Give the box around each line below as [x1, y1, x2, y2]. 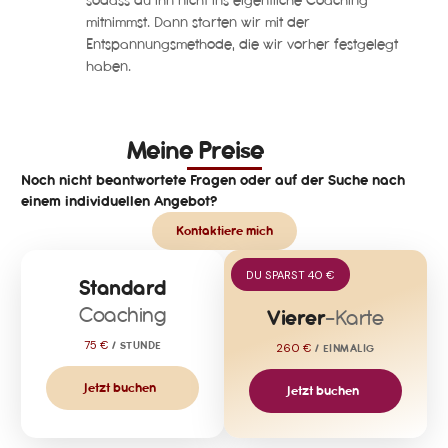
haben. [86, 56, 132, 77]
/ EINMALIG [314, 340, 375, 356]
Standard [78, 273, 167, 303]
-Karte [325, 303, 384, 332]
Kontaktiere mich [175, 221, 273, 240]
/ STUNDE [111, 337, 162, 353]
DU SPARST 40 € [246, 267, 336, 282]
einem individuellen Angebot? [21, 190, 218, 211]
